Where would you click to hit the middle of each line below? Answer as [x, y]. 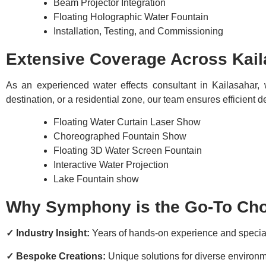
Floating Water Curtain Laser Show [127, 122]
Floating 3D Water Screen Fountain [128, 151]
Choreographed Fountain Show [120, 137]
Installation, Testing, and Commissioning [138, 31]
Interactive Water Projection [111, 165]
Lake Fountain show [96, 179]
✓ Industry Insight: [48, 233]
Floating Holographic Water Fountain [131, 17]
